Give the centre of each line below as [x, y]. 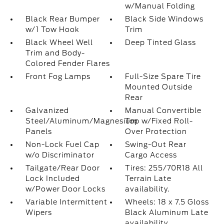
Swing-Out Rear [156, 144]
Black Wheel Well [59, 42]
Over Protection [156, 131]
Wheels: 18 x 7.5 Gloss [167, 202]
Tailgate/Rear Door [62, 168]
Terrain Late [148, 178]
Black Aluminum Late [167, 212]
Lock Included [52, 178]
